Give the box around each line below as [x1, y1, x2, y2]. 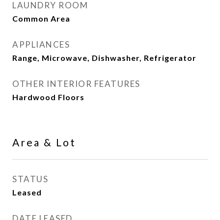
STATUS [12, 174, 48, 184]
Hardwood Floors [12, 92, 84, 102]
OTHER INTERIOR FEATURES [12, 79, 140, 89]
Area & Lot [12, 136, 76, 148]
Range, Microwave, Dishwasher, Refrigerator [12, 53, 196, 62]
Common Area [12, 14, 70, 23]
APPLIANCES [12, 39, 70, 50]
